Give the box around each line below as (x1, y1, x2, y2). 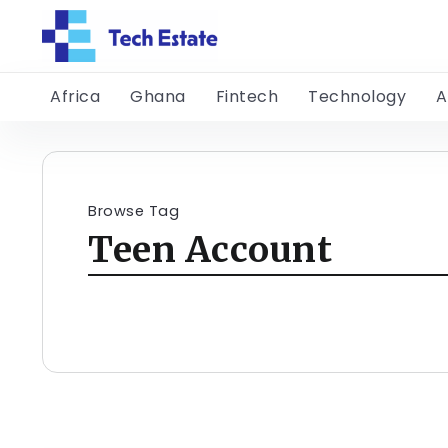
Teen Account (88, 227, 332, 273)
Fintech (215, 85, 278, 109)
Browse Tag (88, 201, 179, 222)
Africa (50, 85, 100, 109)
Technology (308, 85, 406, 109)
